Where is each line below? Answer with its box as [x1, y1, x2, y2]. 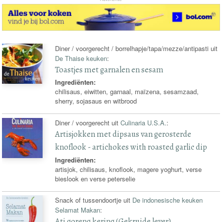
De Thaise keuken [55, 53, 108, 63]
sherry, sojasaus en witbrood [55, 96, 137, 106]
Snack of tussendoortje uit [55, 195, 133, 205]
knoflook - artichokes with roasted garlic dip [55, 141, 208, 153]
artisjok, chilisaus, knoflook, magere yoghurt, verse [55, 164, 202, 174]
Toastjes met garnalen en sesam [55, 63, 164, 75]
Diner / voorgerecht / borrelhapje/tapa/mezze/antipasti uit [55, 43, 218, 53]
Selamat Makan [55, 205, 101, 215]
